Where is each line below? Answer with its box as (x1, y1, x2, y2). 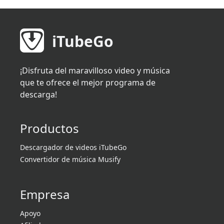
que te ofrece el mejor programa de (20, 77, 155, 88)
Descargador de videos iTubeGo (20, 142, 126, 152)
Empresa (20, 186, 69, 203)
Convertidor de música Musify (20, 154, 120, 164)
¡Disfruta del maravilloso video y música (20, 65, 170, 76)
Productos (20, 120, 79, 137)
